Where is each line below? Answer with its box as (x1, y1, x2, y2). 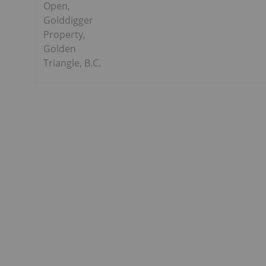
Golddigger (43, 14, 93, 27)
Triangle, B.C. (43, 56, 101, 70)
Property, (43, 28, 85, 42)
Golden (43, 42, 76, 56)
